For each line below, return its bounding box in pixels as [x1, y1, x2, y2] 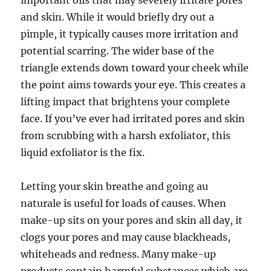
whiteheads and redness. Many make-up [21, 248, 217, 260]
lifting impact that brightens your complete [21, 96, 230, 108]
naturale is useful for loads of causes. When [21, 197, 227, 209]
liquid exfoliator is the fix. [21, 146, 145, 158]
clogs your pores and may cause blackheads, [21, 231, 231, 243]
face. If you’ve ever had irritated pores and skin [21, 113, 246, 125]
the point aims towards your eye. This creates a [21, 79, 246, 91]
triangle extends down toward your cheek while [21, 62, 249, 74]
